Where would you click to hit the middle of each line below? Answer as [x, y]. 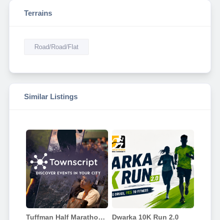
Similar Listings [51, 97]
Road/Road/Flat [56, 47]
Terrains [38, 13]
